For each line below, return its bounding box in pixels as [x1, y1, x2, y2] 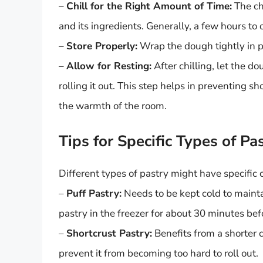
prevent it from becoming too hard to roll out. [59, 247, 258, 261]
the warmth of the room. [59, 99, 167, 113]
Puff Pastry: [66, 187, 122, 201]
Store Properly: [66, 39, 137, 53]
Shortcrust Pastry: [66, 227, 152, 241]
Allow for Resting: [66, 59, 151, 73]
